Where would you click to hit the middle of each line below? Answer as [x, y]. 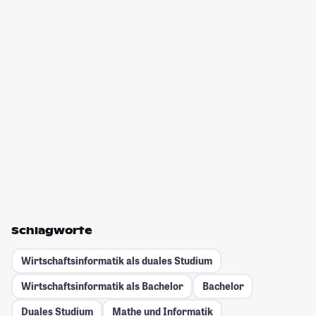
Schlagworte [52, 230]
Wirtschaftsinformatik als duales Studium [116, 261]
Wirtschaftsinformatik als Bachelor [102, 286]
